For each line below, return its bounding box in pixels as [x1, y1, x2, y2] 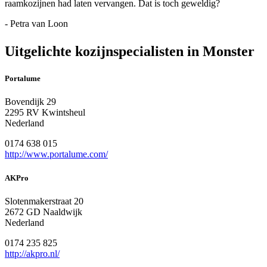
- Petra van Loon [5, 18, 68, 29]
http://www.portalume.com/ [5, 149, 108, 160]
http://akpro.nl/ [5, 248, 60, 259]
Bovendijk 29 [5, 97, 56, 107]
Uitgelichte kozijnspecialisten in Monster [5, 44, 254, 60]
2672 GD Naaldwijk [5, 206, 82, 217]
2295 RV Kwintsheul [5, 107, 85, 118]
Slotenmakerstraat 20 [5, 195, 83, 206]
